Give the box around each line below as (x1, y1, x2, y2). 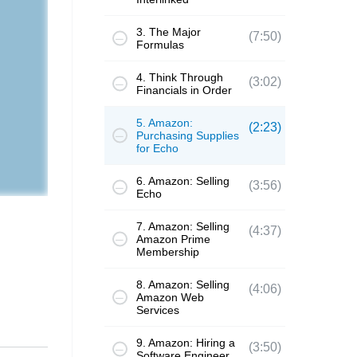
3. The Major (135, 25, 201, 38)
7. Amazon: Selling (135, 220, 229, 233)
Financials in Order (135, 84, 232, 96)
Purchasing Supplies (135, 129, 239, 142)
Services (135, 304, 179, 316)
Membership (135, 245, 199, 258)
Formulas (135, 38, 184, 51)
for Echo (135, 142, 178, 155)
